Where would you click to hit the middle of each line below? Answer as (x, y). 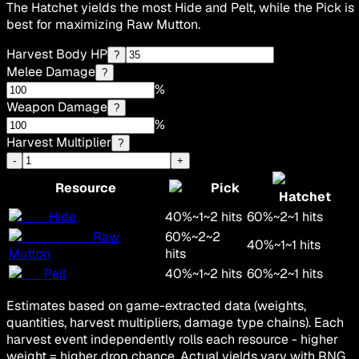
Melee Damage (51, 72)
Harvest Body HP (57, 54)
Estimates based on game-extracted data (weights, (156, 306)
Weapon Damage (57, 107)
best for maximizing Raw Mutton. (103, 25)
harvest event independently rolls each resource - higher (172, 340)
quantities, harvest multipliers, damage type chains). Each (175, 323)
